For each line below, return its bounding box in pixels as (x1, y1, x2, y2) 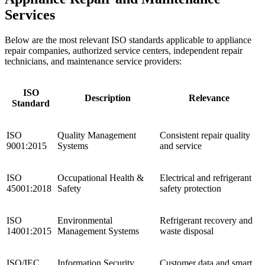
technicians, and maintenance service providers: (5, 56, 182, 66)
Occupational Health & (57, 172, 144, 183)
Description (84, 92, 131, 103)
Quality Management (57, 130, 136, 140)
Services (5, 7, 55, 22)
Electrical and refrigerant (160, 172, 251, 183)
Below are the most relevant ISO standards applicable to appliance (5, 34, 251, 45)
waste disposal (160, 225, 214, 236)
